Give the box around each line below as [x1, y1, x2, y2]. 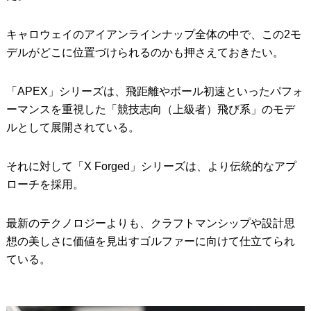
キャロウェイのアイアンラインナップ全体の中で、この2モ [6, 28, 301, 40]
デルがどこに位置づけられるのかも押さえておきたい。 [6, 46, 284, 58]
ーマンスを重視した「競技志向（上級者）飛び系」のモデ [6, 103, 295, 115]
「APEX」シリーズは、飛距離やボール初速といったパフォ [6, 85, 303, 97]
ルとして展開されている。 [6, 121, 140, 133]
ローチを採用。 [6, 178, 84, 190]
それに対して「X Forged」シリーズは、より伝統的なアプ [6, 160, 296, 172]
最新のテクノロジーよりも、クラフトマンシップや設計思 [6, 217, 295, 229]
